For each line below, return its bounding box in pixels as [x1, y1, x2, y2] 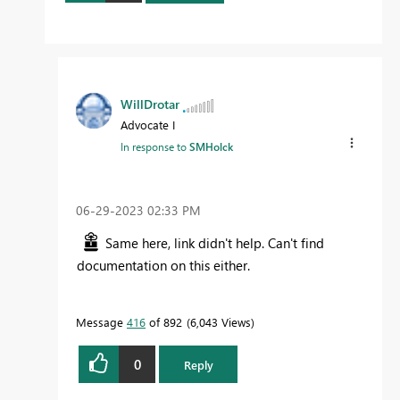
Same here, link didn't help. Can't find [105, 234, 324, 253]
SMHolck [189, 138, 233, 154]
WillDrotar [121, 95, 179, 112]
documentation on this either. [77, 256, 250, 275]
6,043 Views [190, 314, 251, 330]
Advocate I [121, 116, 175, 132]
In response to [121, 138, 189, 154]
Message [76, 314, 127, 330]
